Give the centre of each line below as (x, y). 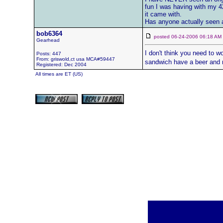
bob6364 (49, 34)
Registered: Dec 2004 (61, 64)
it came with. (163, 14)
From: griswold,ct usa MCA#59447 (75, 59)
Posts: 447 (49, 54)
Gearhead (48, 40)
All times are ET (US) (59, 74)
